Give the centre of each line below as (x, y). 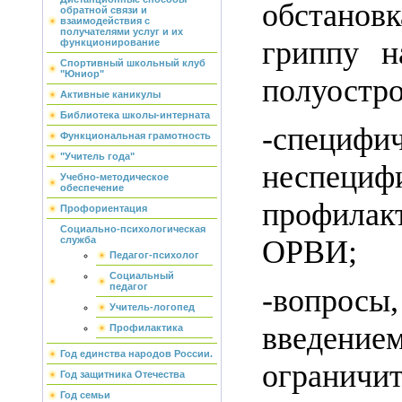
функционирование (110, 42)
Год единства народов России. (136, 354)
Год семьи (85, 395)
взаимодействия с (105, 21)
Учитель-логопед (152, 307)
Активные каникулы (110, 94)
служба (78, 240)
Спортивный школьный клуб (133, 63)
